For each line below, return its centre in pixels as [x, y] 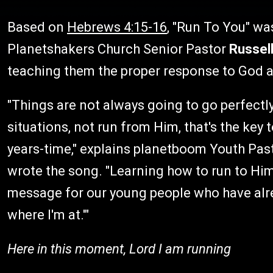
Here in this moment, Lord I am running [119, 249]
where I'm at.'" [48, 215]
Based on [37, 27]
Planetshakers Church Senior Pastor [118, 49]
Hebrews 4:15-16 [117, 27]
